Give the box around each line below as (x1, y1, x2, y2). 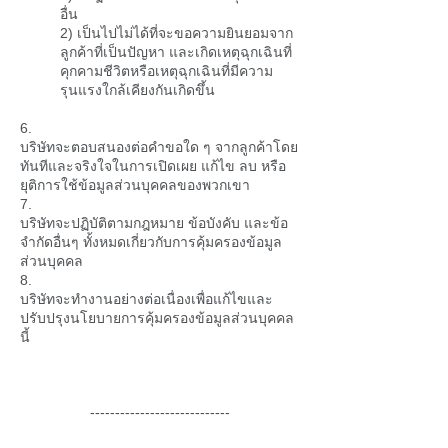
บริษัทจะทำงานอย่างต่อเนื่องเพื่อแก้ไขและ (20, 291, 273, 307)
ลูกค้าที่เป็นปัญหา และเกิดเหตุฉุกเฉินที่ (60, 44, 292, 60)
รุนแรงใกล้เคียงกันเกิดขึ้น (60, 82, 215, 98)
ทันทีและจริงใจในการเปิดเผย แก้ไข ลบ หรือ (20, 158, 286, 174)
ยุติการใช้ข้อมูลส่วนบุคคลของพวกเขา (20, 177, 250, 193)
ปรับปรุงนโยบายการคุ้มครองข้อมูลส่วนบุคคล (20, 310, 294, 326)
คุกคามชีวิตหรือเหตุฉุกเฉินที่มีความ (60, 63, 273, 79)
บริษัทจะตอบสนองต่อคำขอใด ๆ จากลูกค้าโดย (20, 139, 298, 155)
